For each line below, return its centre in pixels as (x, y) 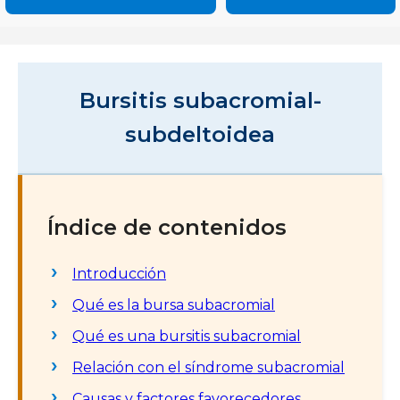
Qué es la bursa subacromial (174, 304)
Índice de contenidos (167, 227)
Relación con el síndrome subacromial (208, 367)
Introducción (119, 273)
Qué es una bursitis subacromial (187, 336)
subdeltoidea (200, 134)
